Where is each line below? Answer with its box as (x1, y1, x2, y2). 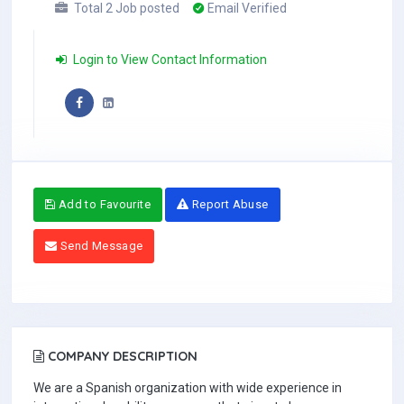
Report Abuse (188, 197, 269, 212)
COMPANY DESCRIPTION (44, 348, 197, 365)
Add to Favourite (55, 197, 151, 212)
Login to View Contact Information (70, 52, 267, 68)
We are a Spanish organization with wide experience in (33, 381, 342, 396)
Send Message (57, 239, 143, 253)
